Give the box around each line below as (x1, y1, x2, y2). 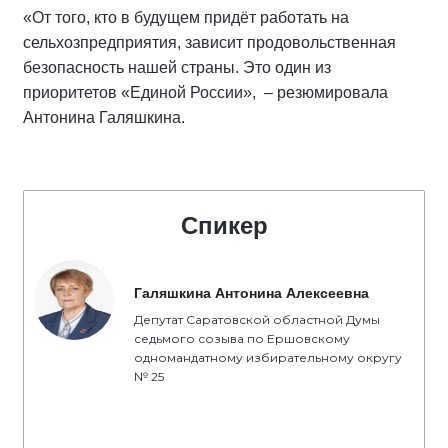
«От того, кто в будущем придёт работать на (23, 9, 349, 26)
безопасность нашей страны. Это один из (23, 59, 331, 76)
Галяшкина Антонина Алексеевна (134, 285, 369, 301)
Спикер (180, 212, 268, 239)
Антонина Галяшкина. (23, 109, 185, 126)
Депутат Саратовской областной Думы (134, 312, 380, 327)
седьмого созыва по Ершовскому (134, 331, 350, 346)
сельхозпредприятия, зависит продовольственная (23, 34, 396, 51)
